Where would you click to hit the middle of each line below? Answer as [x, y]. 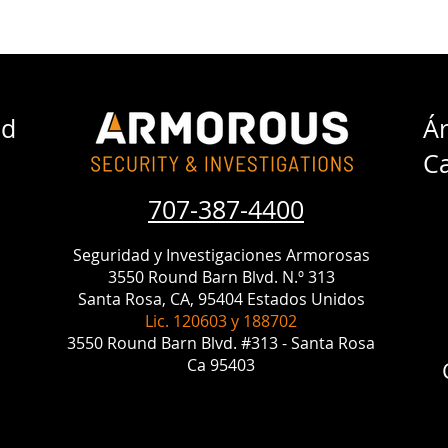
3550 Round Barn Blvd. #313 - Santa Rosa [221, 343]
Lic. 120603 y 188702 [221, 321]
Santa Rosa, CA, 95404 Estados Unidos [221, 299]
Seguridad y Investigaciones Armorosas [221, 255]
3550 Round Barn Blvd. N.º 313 [221, 277]
